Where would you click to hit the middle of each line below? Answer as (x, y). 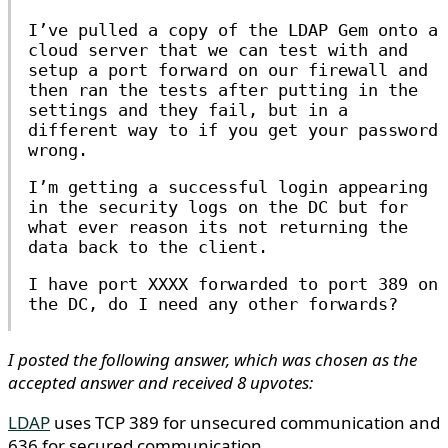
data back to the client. (148, 247)
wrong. (58, 150)
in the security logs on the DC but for (218, 207)
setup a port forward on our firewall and (228, 70)
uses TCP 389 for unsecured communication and (245, 422)
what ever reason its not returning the (218, 227)
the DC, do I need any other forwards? (213, 304)
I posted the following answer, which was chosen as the (212, 359)
